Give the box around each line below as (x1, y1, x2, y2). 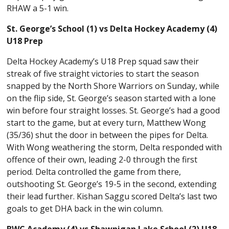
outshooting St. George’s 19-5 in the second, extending (7, 178, 217, 190)
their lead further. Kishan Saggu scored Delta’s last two (7, 190, 218, 202)
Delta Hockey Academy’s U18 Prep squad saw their (7, 55, 199, 67)
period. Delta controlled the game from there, (7, 166, 181, 177)
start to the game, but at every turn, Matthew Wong (7, 117, 207, 128)
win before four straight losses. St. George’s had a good (7, 104, 220, 116)
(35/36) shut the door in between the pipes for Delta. (7, 129, 209, 141)
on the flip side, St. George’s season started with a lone (7, 92, 216, 104)
